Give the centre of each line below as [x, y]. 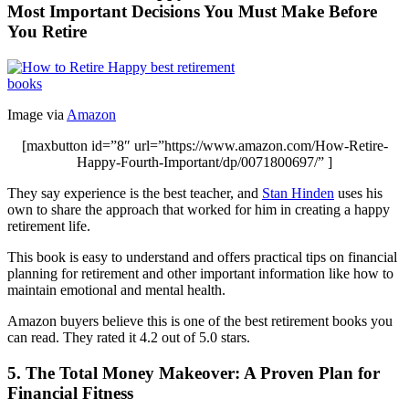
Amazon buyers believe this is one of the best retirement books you [200, 320]
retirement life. [49, 225]
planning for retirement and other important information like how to [200, 273]
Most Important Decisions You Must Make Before [192, 12]
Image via [37, 114]
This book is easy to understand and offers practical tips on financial [202, 257]
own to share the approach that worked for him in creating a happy [199, 209]
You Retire [47, 32]
